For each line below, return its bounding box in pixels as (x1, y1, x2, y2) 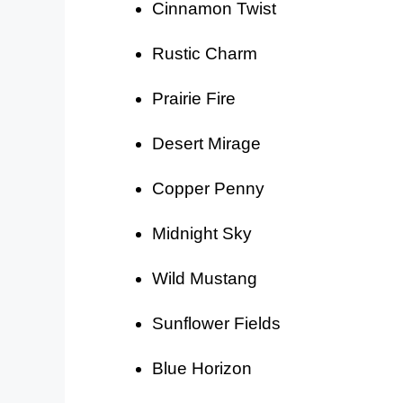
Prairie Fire (152, 89, 236, 109)
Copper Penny (152, 179, 264, 199)
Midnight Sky (152, 224, 252, 244)
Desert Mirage (152, 134, 261, 154)
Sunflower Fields (152, 314, 281, 334)
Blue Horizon (152, 359, 252, 379)
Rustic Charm (152, 44, 257, 64)
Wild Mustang (152, 269, 257, 289)
